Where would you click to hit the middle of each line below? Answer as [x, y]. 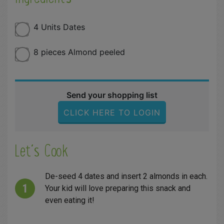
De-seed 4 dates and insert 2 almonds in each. [126, 176]
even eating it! [70, 200]
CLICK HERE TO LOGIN [112, 112]
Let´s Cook [41, 150]
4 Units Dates [59, 27]
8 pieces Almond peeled [79, 52]
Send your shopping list [112, 95]
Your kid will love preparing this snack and [118, 188]
